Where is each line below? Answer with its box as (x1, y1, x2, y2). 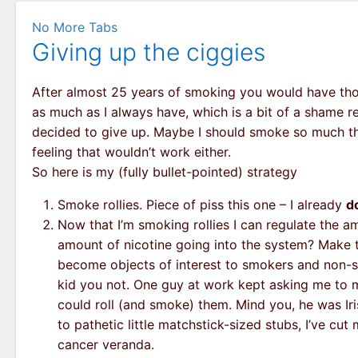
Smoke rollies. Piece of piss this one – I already (58, 197, 346, 213)
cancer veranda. (58, 336, 154, 353)
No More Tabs (32, 19, 117, 36)
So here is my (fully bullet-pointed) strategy (32, 164, 297, 181)
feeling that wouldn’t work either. (32, 144, 231, 161)
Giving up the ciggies (32, 38, 265, 67)
